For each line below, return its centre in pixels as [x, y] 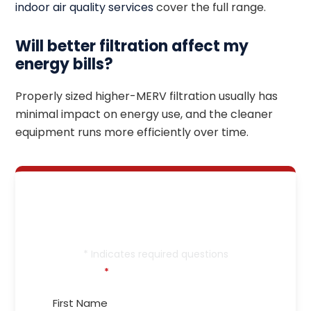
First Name [74, 271]
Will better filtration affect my [132, 46]
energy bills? [65, 64]
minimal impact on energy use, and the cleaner [144, 114]
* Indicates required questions [155, 254]
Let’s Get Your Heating [155, 203]
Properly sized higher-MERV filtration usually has [147, 96]
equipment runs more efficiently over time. [132, 132]
